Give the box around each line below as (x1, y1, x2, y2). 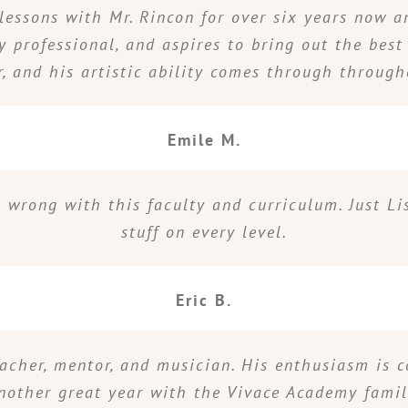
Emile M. (167, 129, 241, 150)
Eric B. (176, 290, 232, 311)
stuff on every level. (120, 220, 288, 242)
